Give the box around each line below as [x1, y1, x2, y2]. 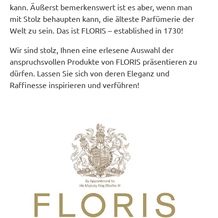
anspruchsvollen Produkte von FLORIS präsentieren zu [10, 56, 197, 66]
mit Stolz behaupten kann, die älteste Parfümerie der [10, 14, 194, 23]
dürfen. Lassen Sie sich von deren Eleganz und [10, 68, 169, 78]
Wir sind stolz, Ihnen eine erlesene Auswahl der [10, 45, 174, 54]
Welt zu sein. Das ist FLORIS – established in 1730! [10, 25, 185, 35]
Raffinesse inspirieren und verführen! [10, 80, 139, 90]
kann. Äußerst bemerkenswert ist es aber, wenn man [10, 2, 192, 12]
